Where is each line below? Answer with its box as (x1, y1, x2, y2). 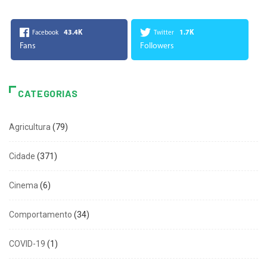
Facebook (32, 29, 58, 36)
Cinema (9, 180, 38, 190)
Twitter (154, 29, 175, 36)
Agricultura (9, 122, 51, 132)
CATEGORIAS (18, 87, 78, 99)
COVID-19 (9, 238, 45, 249)
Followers (140, 41, 175, 51)
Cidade (9, 151, 35, 161)
